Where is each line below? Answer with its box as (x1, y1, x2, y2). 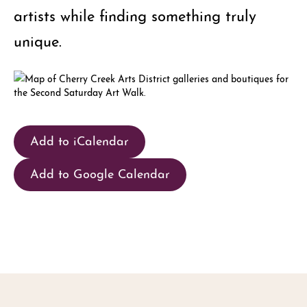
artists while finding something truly (14, 3, 256, 25)
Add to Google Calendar (30, 163, 170, 181)
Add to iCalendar (30, 130, 129, 148)
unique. (14, 29, 62, 51)
